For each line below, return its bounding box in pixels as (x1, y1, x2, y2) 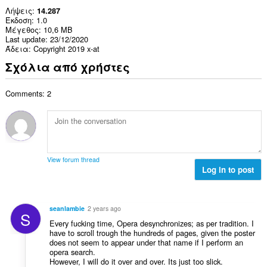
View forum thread (46, 155, 100, 164)
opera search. (49, 246, 95, 257)
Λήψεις (5, 5, 32, 17)
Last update (5, 33, 45, 45)
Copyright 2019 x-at (33, 43, 100, 55)
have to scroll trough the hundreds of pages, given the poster (49, 226, 255, 238)
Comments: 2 (5, 88, 51, 100)
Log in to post (202, 164, 254, 176)
